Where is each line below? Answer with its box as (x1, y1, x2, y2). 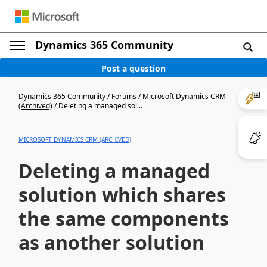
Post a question (101, 62, 166, 74)
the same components (18, 206, 229, 231)
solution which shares (18, 182, 226, 207)
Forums (111, 91, 136, 101)
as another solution (18, 229, 204, 255)
